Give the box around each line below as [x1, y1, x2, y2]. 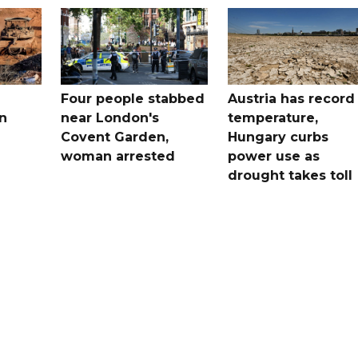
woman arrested [61, 148, 176, 164]
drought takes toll [227, 167, 352, 183]
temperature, [227, 109, 318, 125]
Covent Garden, [61, 129, 169, 145]
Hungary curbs [227, 129, 328, 145]
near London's [61, 109, 160, 125]
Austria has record [227, 90, 355, 106]
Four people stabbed [61, 90, 205, 106]
